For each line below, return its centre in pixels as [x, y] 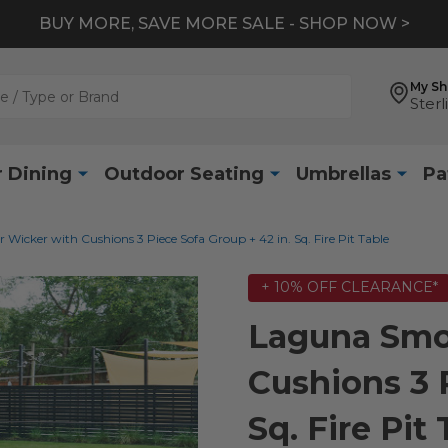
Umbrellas [343, 173]
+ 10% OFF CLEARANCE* [349, 287]
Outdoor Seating [183, 173]
